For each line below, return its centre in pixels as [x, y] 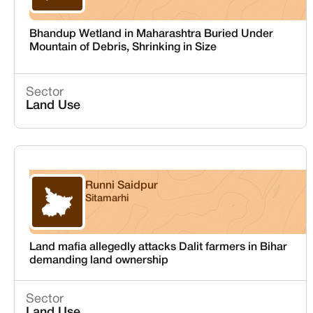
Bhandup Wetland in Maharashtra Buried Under [151, 34]
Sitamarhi [107, 199]
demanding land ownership [99, 261]
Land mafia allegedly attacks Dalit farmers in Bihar [158, 247]
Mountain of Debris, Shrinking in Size [123, 47]
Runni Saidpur [121, 186]
